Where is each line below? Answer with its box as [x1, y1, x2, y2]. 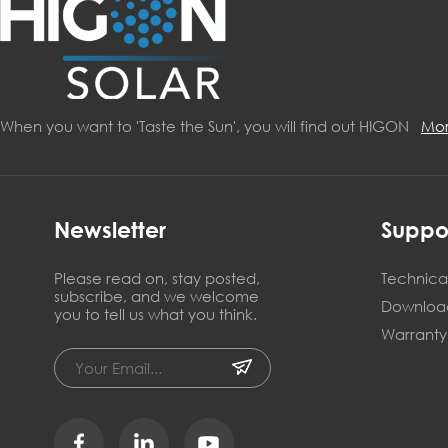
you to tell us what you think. [53, 304, 257, 325]
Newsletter [53, 217, 166, 244]
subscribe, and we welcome [53, 286, 259, 307]
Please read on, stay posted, [53, 268, 260, 289]
